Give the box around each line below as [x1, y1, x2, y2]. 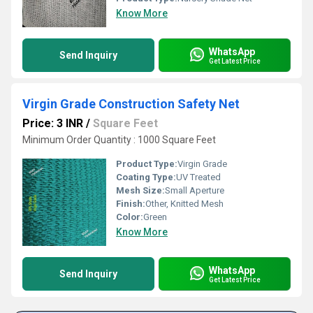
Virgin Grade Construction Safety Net [22, 96, 240, 111]
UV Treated [176, 172, 221, 182]
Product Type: [116, 159, 177, 169]
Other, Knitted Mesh [145, 198, 224, 209]
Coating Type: [116, 172, 176, 182]
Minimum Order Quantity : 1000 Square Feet [22, 134, 216, 145]
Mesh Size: [116, 185, 165, 196]
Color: [116, 212, 143, 222]
